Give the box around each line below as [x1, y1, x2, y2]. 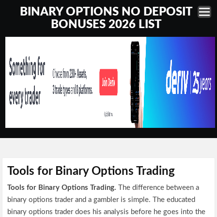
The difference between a [118, 184, 200, 191]
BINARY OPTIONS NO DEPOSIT [20, 6, 193, 18]
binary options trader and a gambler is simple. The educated [7, 196, 196, 203]
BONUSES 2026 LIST [51, 19, 162, 31]
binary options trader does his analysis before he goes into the [7, 208, 206, 216]
